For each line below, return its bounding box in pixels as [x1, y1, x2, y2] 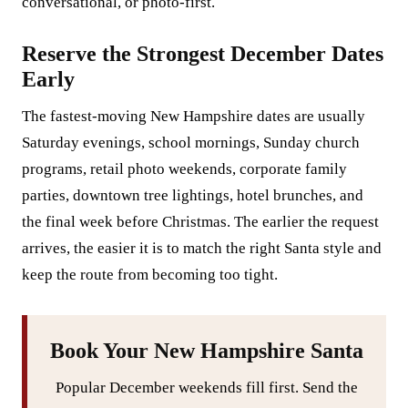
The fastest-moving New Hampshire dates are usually [22, 107, 365, 125]
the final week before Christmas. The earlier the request [22, 213, 379, 230]
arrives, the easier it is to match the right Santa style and [22, 240, 382, 257]
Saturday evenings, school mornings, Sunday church [22, 134, 360, 151]
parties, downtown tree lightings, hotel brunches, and [22, 187, 363, 204]
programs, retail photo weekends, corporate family [22, 160, 347, 178]
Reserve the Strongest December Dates [22, 42, 383, 66]
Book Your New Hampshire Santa [50, 339, 363, 362]
